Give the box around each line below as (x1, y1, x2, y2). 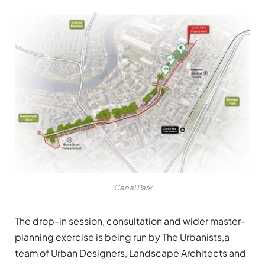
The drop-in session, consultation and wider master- (15, 214, 245, 227)
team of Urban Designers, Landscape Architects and (15, 246, 246, 259)
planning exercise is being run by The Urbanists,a (15, 230, 230, 243)
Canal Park (113, 182, 152, 192)
